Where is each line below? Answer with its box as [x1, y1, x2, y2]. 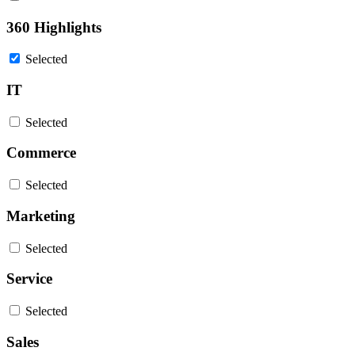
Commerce [6, 144, 76, 162]
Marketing [6, 207, 75, 224]
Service [6, 270, 52, 288]
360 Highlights [6, 18, 101, 36]
